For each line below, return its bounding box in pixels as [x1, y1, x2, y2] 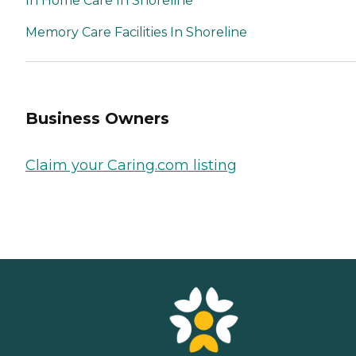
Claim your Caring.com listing [25, 157, 237, 175]
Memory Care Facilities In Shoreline [25, 25, 247, 41]
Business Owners [25, 108, 169, 128]
